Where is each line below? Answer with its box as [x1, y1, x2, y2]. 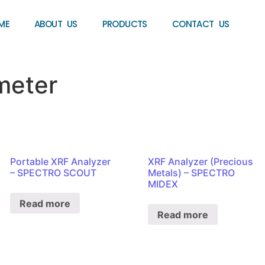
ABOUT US [34, 18, 77, 30]
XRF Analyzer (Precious [147, 155, 253, 167]
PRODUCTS [102, 18, 147, 30]
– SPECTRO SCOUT [10, 166, 96, 179]
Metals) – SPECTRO [147, 166, 235, 179]
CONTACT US [172, 18, 230, 30]
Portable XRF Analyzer [10, 155, 111, 167]
